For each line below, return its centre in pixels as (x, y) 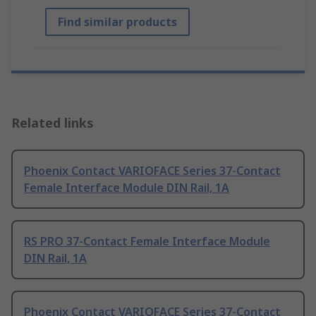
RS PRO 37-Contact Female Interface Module (147, 241)
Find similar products (117, 22)
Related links (53, 122)
